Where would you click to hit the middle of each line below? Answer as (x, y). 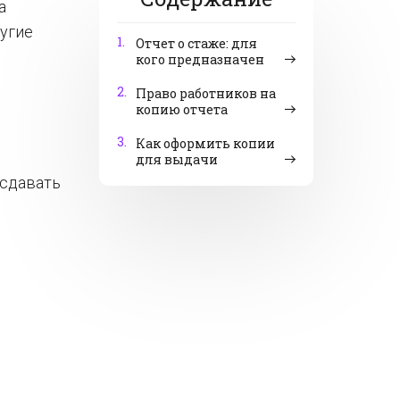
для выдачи (177, 159)
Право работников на (206, 93)
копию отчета (182, 109)
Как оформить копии (205, 143)
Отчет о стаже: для (196, 43)
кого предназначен (200, 59)
